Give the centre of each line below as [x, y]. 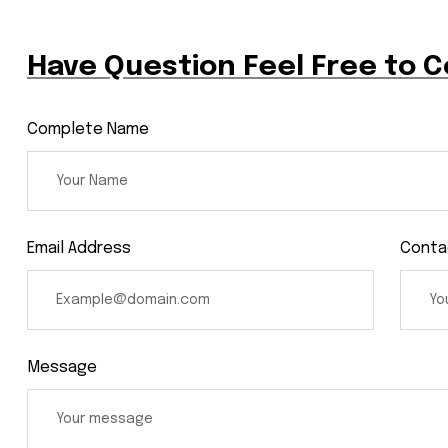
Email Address [79, 248]
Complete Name [88, 129]
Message [62, 368]
